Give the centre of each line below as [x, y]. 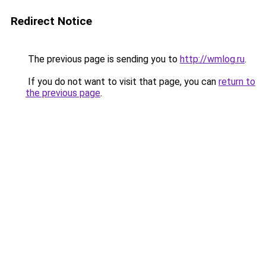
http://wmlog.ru [212, 59]
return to [237, 82]
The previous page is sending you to [103, 59]
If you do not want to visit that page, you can [122, 82]
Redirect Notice [51, 21]
